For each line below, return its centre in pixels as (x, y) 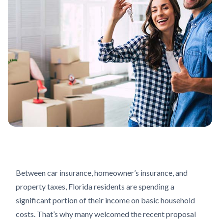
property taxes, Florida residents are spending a (95, 186)
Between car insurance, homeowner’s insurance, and (102, 173)
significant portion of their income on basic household (105, 200)
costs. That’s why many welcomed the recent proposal (106, 214)
